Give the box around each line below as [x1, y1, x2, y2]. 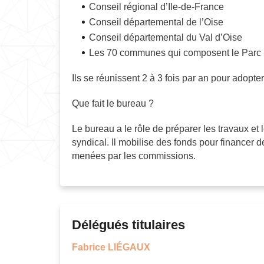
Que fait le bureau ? [72, 98, 154, 108]
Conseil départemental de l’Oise [89, 17, 223, 27]
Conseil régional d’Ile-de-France [89, 2, 224, 12]
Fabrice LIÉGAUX [72, 242, 150, 252]
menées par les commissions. [72, 151, 196, 161]
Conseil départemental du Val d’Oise [89, 32, 242, 42]
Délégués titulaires [72, 217, 185, 232]
